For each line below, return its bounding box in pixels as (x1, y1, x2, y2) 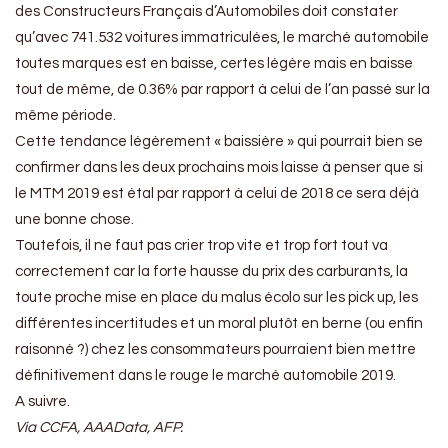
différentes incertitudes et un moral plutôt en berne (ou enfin (15, 316, 423, 332)
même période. (15, 108, 116, 124)
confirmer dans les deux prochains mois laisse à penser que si (15, 160, 423, 176)
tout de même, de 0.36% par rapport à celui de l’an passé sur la (15, 82, 430, 98)
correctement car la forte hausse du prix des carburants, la (15, 264, 408, 280)
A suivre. (15, 394, 70, 410)
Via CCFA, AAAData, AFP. (15, 420, 183, 436)
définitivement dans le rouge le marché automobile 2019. (15, 368, 396, 384)
